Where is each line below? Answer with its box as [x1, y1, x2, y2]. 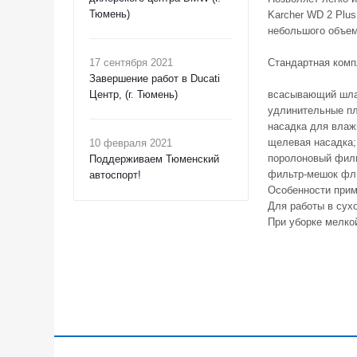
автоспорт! [89, 169, 141, 181]
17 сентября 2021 [89, 57, 173, 69]
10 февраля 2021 [89, 137, 172, 149]
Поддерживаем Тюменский [89, 153, 219, 165]
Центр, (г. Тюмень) [89, 88, 178, 100]
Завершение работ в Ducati [89, 73, 220, 84]
